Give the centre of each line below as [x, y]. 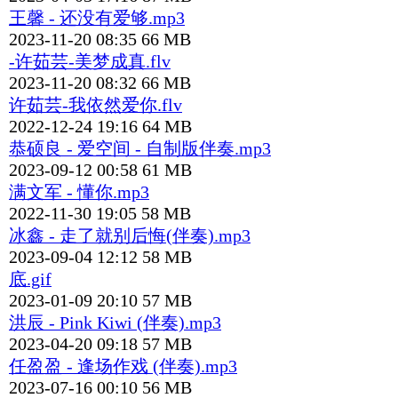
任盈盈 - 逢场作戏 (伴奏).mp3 [123, 367]
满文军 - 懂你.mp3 [79, 193]
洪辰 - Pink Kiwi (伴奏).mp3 [115, 323]
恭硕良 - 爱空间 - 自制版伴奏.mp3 [140, 149]
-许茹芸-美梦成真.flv [90, 62]
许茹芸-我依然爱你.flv [96, 106]
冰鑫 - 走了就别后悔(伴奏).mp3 [130, 236]
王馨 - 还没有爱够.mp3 [97, 19]
